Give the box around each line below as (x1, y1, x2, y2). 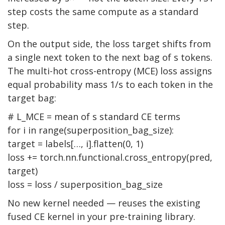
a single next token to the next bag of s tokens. (8, 51, 212, 64)
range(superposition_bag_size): (36, 124, 174, 137)
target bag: (8, 92, 56, 104)
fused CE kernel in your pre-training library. (8, 210, 195, 223)
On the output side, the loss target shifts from (8, 38, 211, 50)
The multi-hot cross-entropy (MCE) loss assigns (8, 65, 212, 77)
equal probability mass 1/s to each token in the (8, 78, 213, 91)
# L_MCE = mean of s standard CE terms (8, 110, 180, 123)
